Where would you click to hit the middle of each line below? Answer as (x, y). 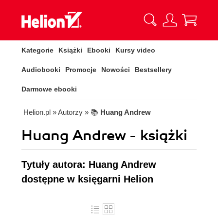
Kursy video (135, 50)
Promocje (81, 70)
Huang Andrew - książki (104, 136)
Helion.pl (37, 112)
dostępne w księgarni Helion (87, 179)
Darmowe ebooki (49, 89)
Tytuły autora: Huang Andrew (89, 164)
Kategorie (37, 50)
